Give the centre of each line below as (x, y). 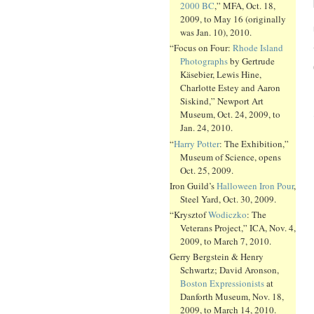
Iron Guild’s (193, 185)
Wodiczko (227, 215)
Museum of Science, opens (231, 157)
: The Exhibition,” (254, 143)
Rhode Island (258, 48)
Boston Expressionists (222, 284)
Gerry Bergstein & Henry (217, 257)
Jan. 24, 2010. (206, 128)
